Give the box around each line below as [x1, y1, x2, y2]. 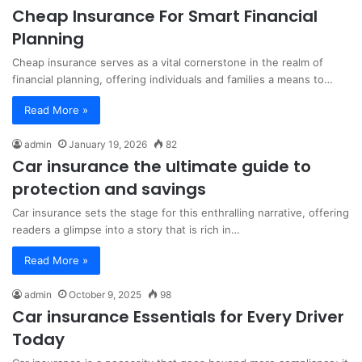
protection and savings [12, 178, 206, 201]
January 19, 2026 [69, 138, 147, 151]
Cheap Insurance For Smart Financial [12, 5, 318, 28]
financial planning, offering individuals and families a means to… [12, 73, 333, 86]
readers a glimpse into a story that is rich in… [12, 223, 240, 237]
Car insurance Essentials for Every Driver [12, 305, 344, 329]
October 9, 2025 [69, 288, 141, 301]
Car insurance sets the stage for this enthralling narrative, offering [12, 206, 349, 220]
